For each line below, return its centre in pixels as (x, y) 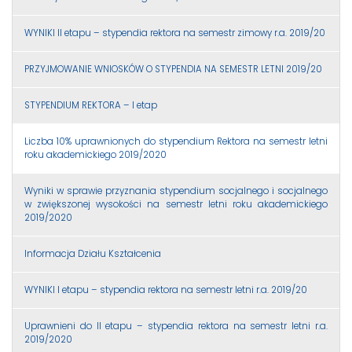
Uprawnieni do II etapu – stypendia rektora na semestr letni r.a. (176, 326)
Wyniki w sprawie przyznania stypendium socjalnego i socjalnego (176, 191)
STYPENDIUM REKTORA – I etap (91, 105)
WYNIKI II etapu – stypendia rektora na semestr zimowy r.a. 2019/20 (175, 33)
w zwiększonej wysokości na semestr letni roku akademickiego (176, 204)
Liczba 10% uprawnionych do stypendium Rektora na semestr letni (176, 141)
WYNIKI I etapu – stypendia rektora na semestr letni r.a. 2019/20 (166, 290)
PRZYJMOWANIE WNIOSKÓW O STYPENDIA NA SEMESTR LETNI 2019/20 (173, 69)
